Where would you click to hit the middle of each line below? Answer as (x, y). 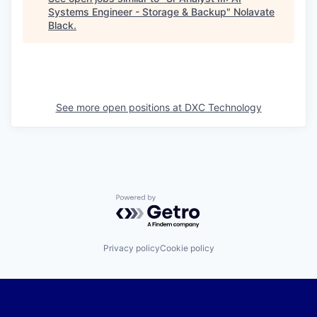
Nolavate (254, 11)
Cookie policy (187, 248)
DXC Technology (223, 107)
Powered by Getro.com (178, 201)
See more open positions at (120, 107)
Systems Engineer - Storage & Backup (137, 11)
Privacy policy (131, 248)
